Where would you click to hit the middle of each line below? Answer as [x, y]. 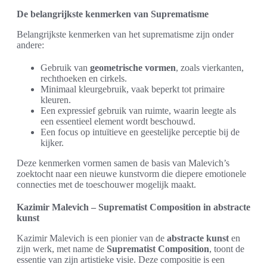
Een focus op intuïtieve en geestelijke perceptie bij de [140, 132]
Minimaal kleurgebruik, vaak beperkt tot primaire [133, 89]
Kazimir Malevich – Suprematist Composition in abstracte [133, 207]
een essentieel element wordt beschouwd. [118, 122]
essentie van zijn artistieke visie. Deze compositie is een [121, 260]
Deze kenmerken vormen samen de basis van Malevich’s [123, 163]
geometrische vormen [133, 68]
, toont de [227, 249]
